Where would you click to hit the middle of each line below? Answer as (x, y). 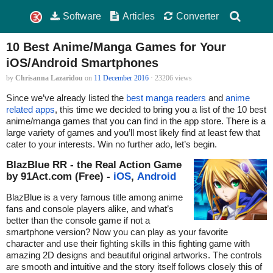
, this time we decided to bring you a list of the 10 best (161, 110)
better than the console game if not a (78, 221)
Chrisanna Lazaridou (49, 78)
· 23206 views (170, 78)
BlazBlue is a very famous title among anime (94, 197)
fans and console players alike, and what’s (90, 209)
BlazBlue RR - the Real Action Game (94, 165)
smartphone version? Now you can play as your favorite (117, 232)
